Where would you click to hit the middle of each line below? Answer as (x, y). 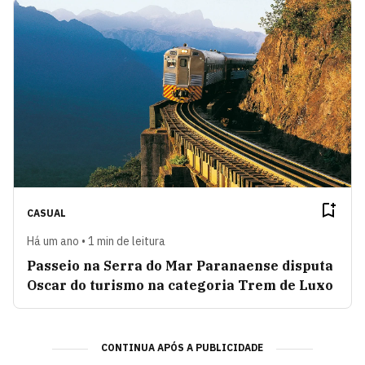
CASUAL (46, 213)
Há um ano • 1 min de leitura (96, 241)
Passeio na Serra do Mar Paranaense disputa (180, 265)
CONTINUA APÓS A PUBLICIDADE (182, 347)
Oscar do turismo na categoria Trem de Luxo (180, 285)
